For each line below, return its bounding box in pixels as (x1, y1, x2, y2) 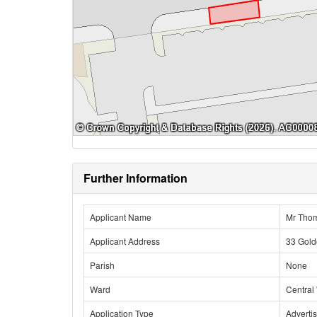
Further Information (83, 170, 188, 186)
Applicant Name (90, 211, 151, 223)
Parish (90, 259, 115, 271)
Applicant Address (90, 235, 160, 247)
